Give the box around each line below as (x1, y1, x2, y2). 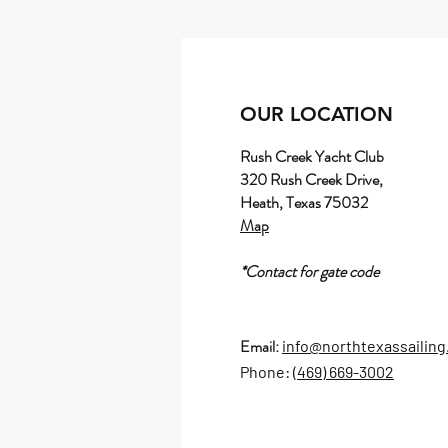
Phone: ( (240, 362, 297, 382)
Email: (240, 335, 282, 359)
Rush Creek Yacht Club (240, 145, 384, 169)
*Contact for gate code (240, 260, 379, 284)
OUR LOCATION (240, 102, 393, 127)
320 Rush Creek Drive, (240, 168, 383, 192)
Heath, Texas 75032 (240, 191, 368, 215)
